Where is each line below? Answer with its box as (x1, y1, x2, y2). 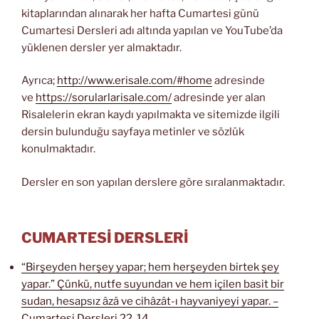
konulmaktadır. (21, 142, 95, 156)
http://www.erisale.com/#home (57, 74, 212, 88)
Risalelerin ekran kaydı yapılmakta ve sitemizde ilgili (21, 108, 280, 122)
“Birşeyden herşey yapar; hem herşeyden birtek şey (21, 261, 279, 274)
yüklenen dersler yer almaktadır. (21, 41, 182, 54)
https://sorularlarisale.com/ (36, 91, 172, 105)
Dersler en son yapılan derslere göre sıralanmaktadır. (21, 175, 285, 189)
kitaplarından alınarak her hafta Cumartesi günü (21, 6, 259, 20)
